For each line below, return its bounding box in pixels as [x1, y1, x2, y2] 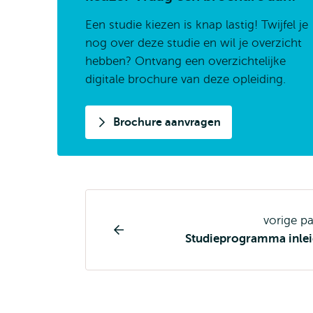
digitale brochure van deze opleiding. [85, 73, 286, 86]
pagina [85, 224, 136, 242]
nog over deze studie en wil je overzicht [85, 36, 302, 50]
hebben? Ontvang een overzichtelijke [85, 54, 286, 68]
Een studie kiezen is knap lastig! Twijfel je [85, 18, 308, 31]
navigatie [85, 243, 154, 261]
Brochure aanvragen [113, 116, 221, 129]
